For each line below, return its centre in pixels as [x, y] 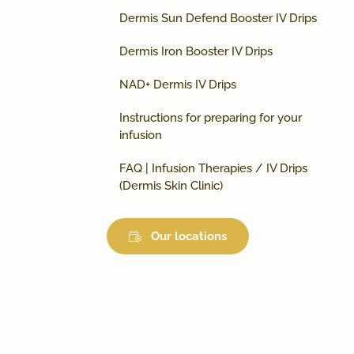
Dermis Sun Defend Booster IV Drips [218, 19]
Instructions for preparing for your [211, 118]
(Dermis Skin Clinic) [171, 186]
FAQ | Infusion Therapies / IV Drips [213, 169]
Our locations [189, 237]
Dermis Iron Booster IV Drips [196, 52]
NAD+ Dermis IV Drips [178, 85]
